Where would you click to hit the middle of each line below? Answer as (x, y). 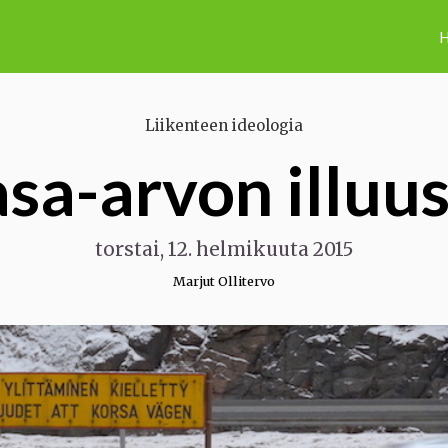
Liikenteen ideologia (224, 125)
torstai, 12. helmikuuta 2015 (224, 249)
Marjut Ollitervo (224, 281)
